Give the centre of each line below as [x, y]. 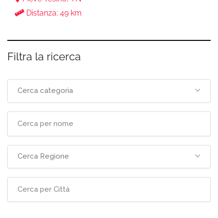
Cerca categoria [45, 90]
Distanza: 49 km [53, 13]
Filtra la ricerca [44, 56]
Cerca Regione [43, 156]
